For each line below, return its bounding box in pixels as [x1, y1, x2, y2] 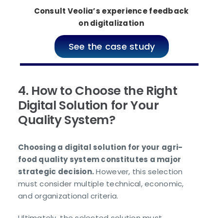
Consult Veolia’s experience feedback [34, 6, 189, 17]
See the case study [68, 40, 155, 53]
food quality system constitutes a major [18, 154, 182, 164]
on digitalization [78, 18, 144, 29]
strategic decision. [18, 166, 94, 177]
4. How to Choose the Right [18, 82, 178, 100]
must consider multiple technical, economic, [18, 178, 184, 189]
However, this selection [94, 166, 183, 177]
